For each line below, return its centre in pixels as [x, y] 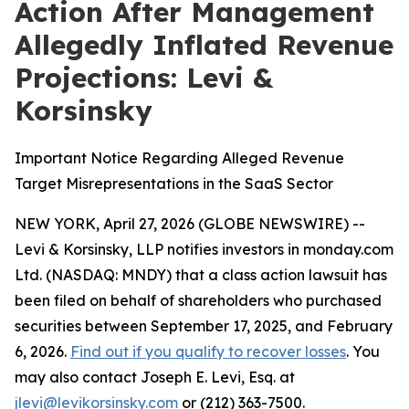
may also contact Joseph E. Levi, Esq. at [155, 377]
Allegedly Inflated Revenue [204, 45]
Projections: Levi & [144, 78]
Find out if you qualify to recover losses [208, 351]
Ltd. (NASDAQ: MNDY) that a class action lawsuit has [201, 275]
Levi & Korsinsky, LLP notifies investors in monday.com [204, 249]
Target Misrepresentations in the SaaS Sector [174, 184]
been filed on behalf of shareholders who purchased [198, 300]
